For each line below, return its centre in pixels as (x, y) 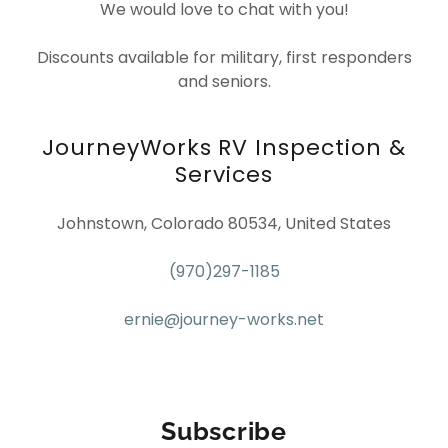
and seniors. (224, 82)
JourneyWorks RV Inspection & (224, 148)
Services (224, 175)
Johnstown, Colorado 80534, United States (224, 224)
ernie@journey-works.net (224, 320)
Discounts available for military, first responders (224, 58)
